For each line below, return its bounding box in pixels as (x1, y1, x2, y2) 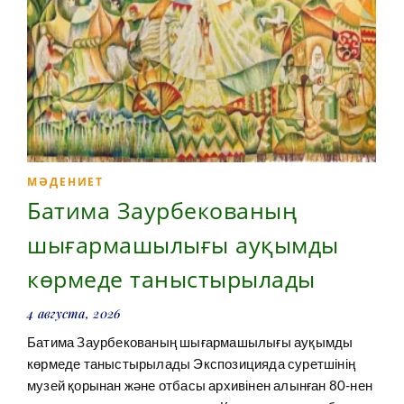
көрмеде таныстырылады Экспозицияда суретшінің (27, 355, 355, 372)
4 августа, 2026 (27, 305, 122, 323)
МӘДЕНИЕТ (27, 174, 105, 190)
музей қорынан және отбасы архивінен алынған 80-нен (27, 377, 372, 394)
